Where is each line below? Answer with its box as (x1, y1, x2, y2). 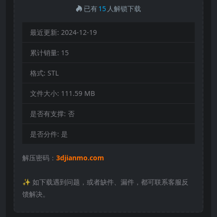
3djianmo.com (56, 153, 104, 162)
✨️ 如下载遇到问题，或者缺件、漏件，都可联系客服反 (22, 177, 188, 186)
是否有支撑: (30, 108, 68, 118)
